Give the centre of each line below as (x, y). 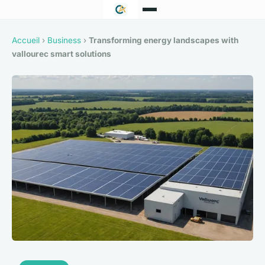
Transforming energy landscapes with (164, 40)
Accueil (26, 40)
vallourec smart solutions (62, 54)
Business (64, 40)
